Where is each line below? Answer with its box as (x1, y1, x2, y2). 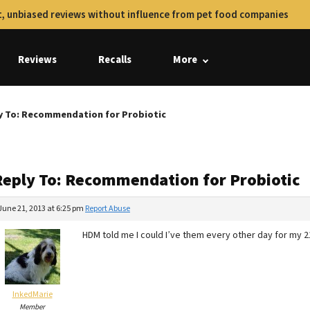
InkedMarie (12, 289, 53, 300)
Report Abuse (85, 203, 130, 215)
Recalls (98, 53, 131, 67)
